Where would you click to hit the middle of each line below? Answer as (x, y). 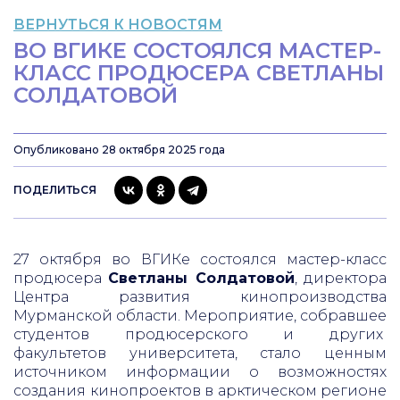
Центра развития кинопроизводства (200, 297)
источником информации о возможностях (200, 372)
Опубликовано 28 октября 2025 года (119, 150)
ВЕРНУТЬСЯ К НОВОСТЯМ (118, 25)
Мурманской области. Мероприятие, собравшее (200, 316)
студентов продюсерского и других (200, 334)
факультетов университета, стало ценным (200, 353)
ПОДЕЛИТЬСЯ (55, 190)
